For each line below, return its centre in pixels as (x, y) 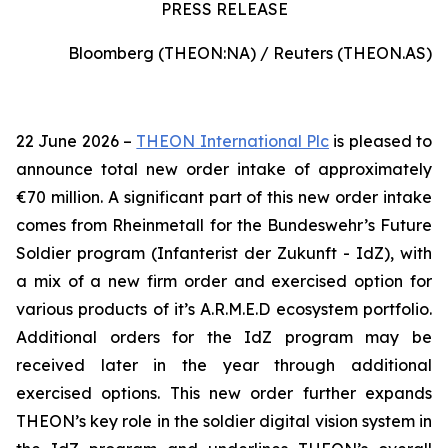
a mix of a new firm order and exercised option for (224, 281)
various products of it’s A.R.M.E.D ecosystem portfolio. (224, 309)
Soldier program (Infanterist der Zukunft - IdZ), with (224, 253)
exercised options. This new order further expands (224, 393)
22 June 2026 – (76, 141)
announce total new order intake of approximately (224, 169)
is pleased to (381, 141)
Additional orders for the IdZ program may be (224, 337)
